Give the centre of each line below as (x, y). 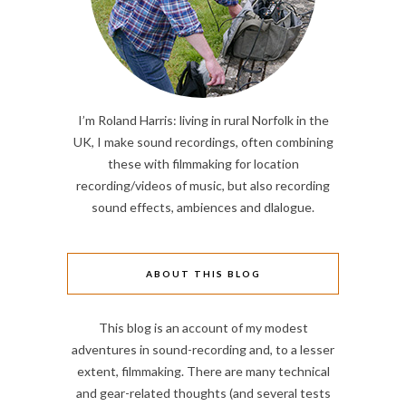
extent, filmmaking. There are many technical (203, 372)
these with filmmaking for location (203, 164)
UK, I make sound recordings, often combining (203, 142)
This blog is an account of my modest (203, 328)
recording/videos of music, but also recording (203, 186)
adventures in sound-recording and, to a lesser (203, 350)
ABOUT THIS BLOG (203, 274)
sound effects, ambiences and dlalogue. (203, 208)
